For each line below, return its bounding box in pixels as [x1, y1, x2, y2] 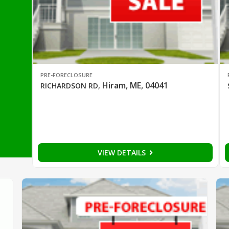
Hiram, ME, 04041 [102, 80, 168, 91]
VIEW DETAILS [98, 148, 148, 158]
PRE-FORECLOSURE [40, 71, 93, 79]
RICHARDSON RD [40, 81, 98, 91]
